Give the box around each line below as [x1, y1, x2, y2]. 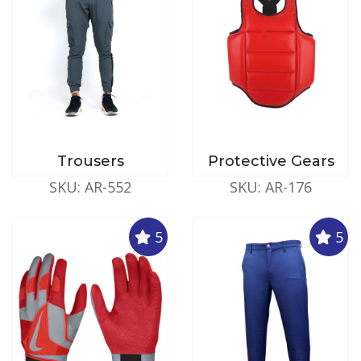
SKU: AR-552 [49, 176, 131, 197]
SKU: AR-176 [230, 176, 312, 197]
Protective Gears [207, 151, 334, 170]
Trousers [56, 151, 124, 170]
